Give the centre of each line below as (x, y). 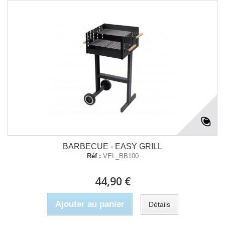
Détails (159, 204)
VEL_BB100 (121, 156)
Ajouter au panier (90, 204)
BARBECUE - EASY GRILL (113, 146)
